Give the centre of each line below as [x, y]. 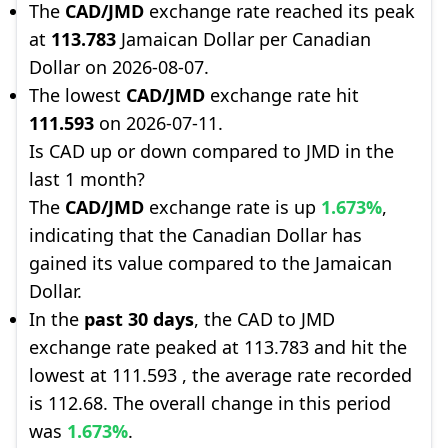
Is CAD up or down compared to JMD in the [211, 151]
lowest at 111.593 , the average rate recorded [220, 375]
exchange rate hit [282, 95]
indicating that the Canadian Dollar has [195, 235]
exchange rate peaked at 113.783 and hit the [218, 347]
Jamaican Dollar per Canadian [243, 39]
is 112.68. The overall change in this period [210, 403]
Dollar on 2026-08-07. [119, 67]
